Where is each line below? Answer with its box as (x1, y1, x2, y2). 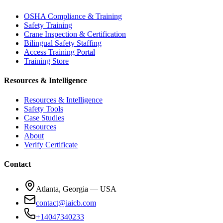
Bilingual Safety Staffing (24, 38, 102, 47)
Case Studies (24, 113, 64, 122)
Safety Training (24, 20, 72, 29)
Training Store (24, 56, 69, 65)
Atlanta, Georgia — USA (36, 184, 116, 193)
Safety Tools (24, 105, 63, 113)
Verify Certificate (24, 140, 78, 149)
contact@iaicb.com (36, 198, 96, 207)
